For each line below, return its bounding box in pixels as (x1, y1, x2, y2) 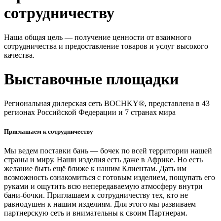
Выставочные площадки (4, 70, 179, 88)
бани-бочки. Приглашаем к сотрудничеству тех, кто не (4, 191, 188, 200)
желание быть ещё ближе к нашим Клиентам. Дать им (4, 164, 186, 173)
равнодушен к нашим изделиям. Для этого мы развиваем (4, 200, 196, 209)
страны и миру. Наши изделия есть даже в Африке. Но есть (4, 155, 203, 164)
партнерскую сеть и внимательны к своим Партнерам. (4, 209, 189, 218)
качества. (4, 50, 35, 59)
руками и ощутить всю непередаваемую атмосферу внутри (4, 182, 203, 191)
